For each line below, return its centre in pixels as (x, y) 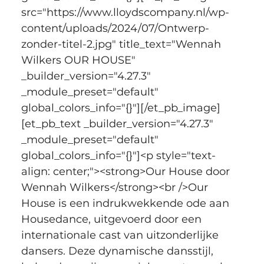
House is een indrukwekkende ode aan (126, 203)
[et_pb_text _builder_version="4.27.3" (118, 123)
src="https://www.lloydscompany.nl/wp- (125, 12)
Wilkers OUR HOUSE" (80, 60)
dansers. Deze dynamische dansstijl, (118, 251)
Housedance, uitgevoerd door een (113, 219)
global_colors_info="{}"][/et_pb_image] (121, 108)
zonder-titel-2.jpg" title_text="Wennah (122, 44)
